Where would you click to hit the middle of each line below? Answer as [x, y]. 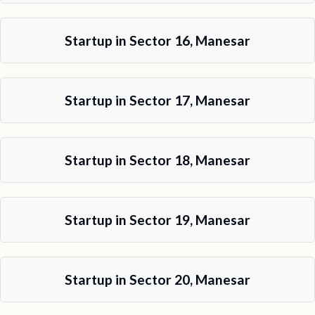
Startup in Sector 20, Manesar [157, 279]
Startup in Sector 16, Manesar [157, 40]
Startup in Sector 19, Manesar [157, 220]
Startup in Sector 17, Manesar [157, 100]
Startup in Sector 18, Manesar [157, 160]
